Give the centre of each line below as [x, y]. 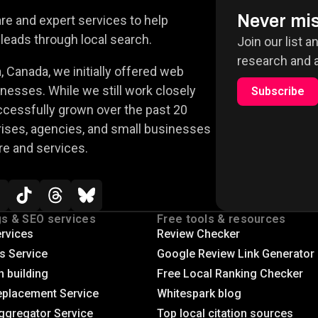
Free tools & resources [221, 219]
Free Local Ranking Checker [230, 274]
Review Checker [199, 234]
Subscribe [278, 92]
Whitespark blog [199, 294]
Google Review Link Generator [236, 254]
